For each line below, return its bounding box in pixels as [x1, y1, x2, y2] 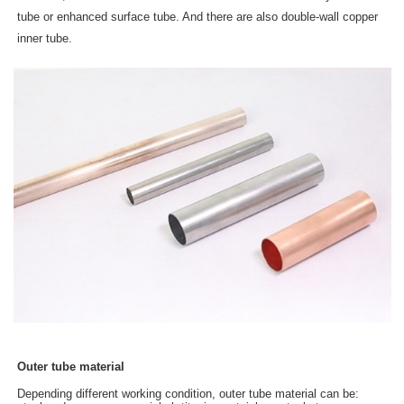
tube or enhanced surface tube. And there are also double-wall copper [17, 9, 379, 23]
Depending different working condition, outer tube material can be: [17, 386, 360, 400]
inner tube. [17, 31, 73, 45]
